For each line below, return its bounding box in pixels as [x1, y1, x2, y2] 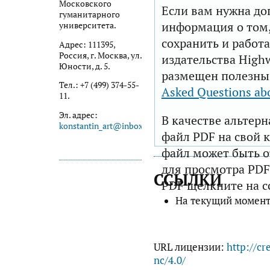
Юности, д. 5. [59, 60, 110, 72]
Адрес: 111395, [59, 39, 115, 50]
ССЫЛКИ [153, 169, 222, 190]
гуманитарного [59, 9, 120, 20]
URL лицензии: [153, 240, 227, 254]
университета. [59, 20, 116, 31]
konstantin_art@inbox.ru [59, 120, 153, 131]
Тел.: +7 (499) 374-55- [59, 80, 139, 91]
